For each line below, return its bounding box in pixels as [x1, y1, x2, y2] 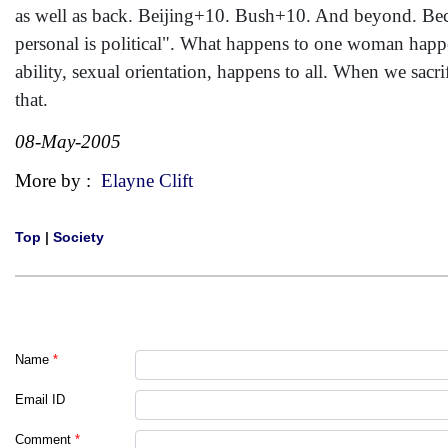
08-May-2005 [15, 131, 121, 152]
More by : [15, 170, 101, 191]
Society [53, 229, 104, 245]
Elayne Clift [101, 170, 193, 191]
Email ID [15, 392, 65, 407]
